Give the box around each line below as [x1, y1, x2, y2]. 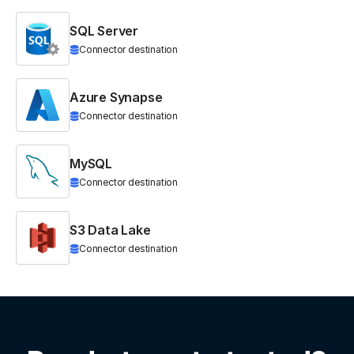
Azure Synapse [70, 89, 163, 106]
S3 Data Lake [70, 222, 151, 239]
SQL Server [70, 23, 139, 40]
